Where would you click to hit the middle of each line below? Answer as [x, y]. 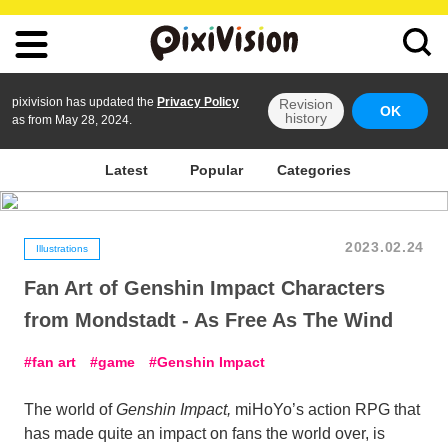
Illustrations [62, 248]
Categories [314, 170]
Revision [306, 104]
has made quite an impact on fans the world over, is [204, 433]
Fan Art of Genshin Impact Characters [204, 288]
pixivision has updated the [84, 102]
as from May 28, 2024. [72, 120]
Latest [126, 170]
